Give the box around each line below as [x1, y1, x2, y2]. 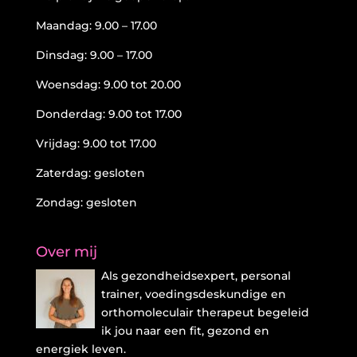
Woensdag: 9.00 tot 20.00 [35, 77, 181, 92]
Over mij [35, 243, 97, 261]
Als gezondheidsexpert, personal [100, 269, 291, 284]
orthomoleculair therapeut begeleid [100, 305, 309, 320]
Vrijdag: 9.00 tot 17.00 [35, 136, 156, 151]
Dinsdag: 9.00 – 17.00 [35, 48, 152, 63]
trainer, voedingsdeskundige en [100, 287, 286, 302]
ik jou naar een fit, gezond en [100, 324, 269, 339]
